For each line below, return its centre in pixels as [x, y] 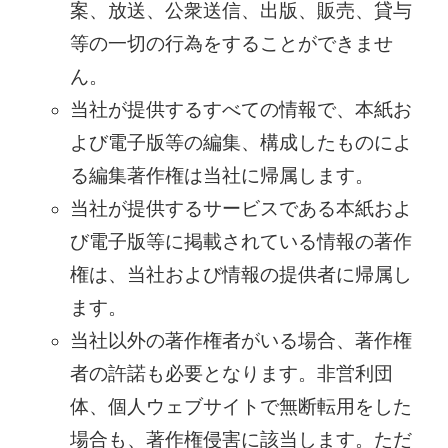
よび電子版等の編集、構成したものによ [240, 143]
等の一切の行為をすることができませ [231, 44]
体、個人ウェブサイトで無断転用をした [240, 407]
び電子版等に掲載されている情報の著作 [240, 242]
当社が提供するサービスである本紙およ [240, 209]
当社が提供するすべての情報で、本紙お [240, 110]
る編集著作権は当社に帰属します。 [221, 176]
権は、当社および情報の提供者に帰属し [240, 275]
